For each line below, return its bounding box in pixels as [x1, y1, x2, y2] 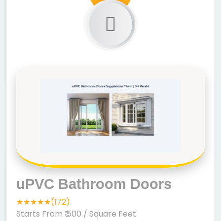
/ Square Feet [83, 208, 136, 220]
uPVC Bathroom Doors [16, 176, 172, 192]
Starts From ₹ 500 [16, 208, 83, 220]
